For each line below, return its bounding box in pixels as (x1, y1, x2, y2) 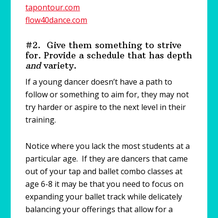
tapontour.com (25, 1, 80, 13)
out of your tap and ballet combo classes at (25, 165, 183, 177)
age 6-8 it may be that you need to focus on (25, 178, 184, 189)
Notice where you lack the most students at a (25, 140, 190, 151)
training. (25, 114, 56, 125)
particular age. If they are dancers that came (25, 153, 188, 164)
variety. (41, 59, 77, 71)
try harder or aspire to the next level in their (25, 101, 186, 112)
